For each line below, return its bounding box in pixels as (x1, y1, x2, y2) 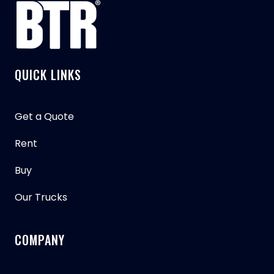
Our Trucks (15, 190, 67, 204)
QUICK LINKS (15, 65, 81, 84)
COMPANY (15, 231, 65, 249)
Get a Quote (15, 109, 74, 124)
